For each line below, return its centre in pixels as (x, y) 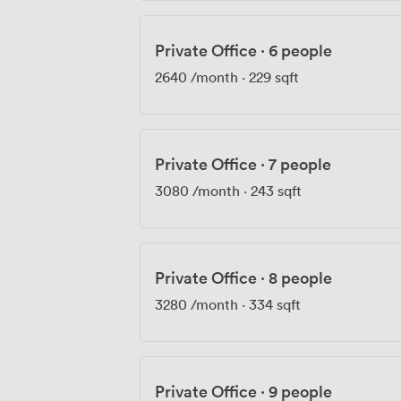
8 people (300, 277)
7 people (300, 163)
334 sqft (275, 304)
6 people (300, 50)
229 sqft (274, 77)
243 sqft (276, 190)
